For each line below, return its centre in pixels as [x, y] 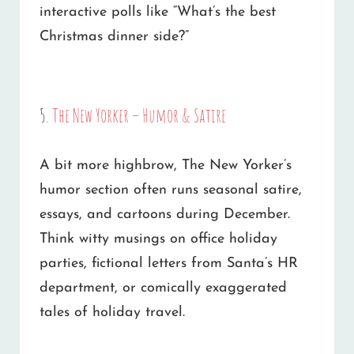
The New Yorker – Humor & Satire [139, 115]
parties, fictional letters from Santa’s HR [169, 263]
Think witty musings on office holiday [158, 239]
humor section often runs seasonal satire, [171, 190]
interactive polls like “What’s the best [158, 12]
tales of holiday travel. [112, 312]
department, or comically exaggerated [163, 288]
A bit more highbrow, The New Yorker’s [166, 165]
